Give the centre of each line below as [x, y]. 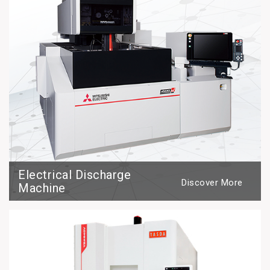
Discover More [212, 182]
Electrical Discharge [74, 174]
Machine [42, 188]
